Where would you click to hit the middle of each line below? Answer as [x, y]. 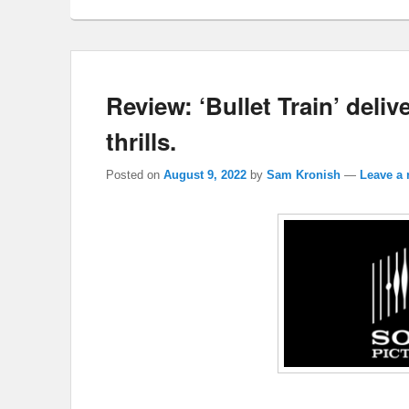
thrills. [141, 141]
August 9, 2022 [205, 175]
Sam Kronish [304, 175]
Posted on [135, 175]
